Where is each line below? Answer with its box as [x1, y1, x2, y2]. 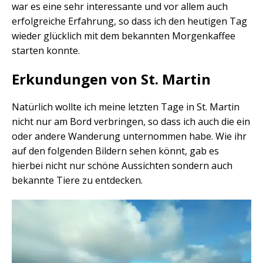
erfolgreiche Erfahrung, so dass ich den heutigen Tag [12, 15, 247, 28]
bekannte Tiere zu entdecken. [12, 174, 143, 187]
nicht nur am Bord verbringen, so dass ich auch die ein [12, 115, 250, 129]
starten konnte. [12, 44, 80, 58]
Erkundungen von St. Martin [12, 69, 211, 89]
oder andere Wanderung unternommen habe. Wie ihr [12, 130, 247, 143]
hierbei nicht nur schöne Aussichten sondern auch [12, 159, 232, 173]
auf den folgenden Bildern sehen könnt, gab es [12, 144, 219, 158]
